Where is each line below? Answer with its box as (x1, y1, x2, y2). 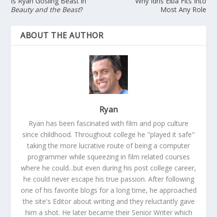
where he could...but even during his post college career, (21, 163, 196, 172)
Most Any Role (160, 4, 206, 14)
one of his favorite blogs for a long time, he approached (20, 185, 197, 195)
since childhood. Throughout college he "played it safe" (22, 129, 195, 139)
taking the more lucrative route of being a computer (27, 140, 190, 150)
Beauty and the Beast (11, 4, 80, 14)
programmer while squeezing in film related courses (27, 152, 190, 161)
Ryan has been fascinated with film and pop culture (29, 118, 188, 128)
